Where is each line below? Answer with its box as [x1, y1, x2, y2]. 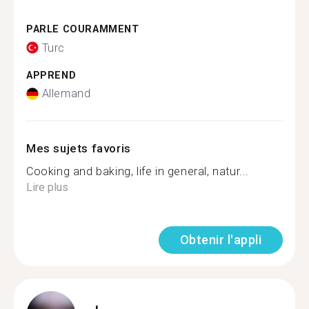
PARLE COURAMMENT [26, 23, 139, 35]
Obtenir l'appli [179, 232, 261, 247]
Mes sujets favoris [26, 141, 131, 155]
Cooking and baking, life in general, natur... [26, 165, 249, 178]
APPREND [26, 69, 77, 81]
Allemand [41, 87, 91, 100]
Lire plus [26, 181, 68, 194]
